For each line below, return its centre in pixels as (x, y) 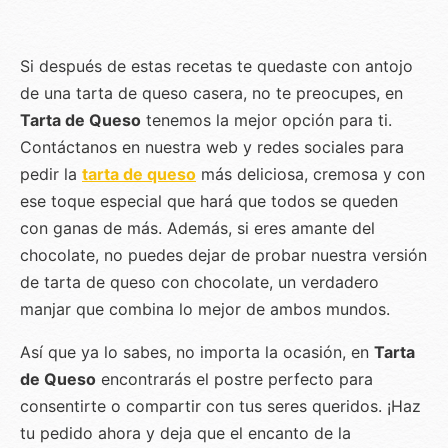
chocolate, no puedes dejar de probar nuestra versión (223, 254)
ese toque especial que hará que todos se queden (209, 200)
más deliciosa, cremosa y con (310, 173)
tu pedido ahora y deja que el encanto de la (185, 432)
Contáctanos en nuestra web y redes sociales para (212, 146)
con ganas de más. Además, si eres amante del (197, 227)
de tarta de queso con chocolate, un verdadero (199, 281)
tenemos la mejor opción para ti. (266, 119)
